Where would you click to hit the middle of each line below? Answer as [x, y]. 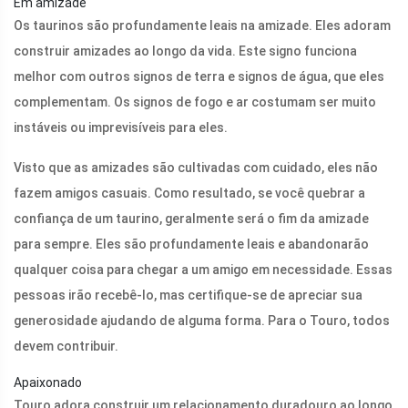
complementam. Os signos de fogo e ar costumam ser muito [195, 102]
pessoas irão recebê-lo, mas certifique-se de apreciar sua [188, 296]
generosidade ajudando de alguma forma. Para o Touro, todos [202, 321]
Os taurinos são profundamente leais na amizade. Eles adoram [202, 26]
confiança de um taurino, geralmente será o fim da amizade [191, 219]
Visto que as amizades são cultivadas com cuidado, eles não [196, 168]
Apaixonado [48, 383]
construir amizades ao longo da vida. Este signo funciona [185, 51]
